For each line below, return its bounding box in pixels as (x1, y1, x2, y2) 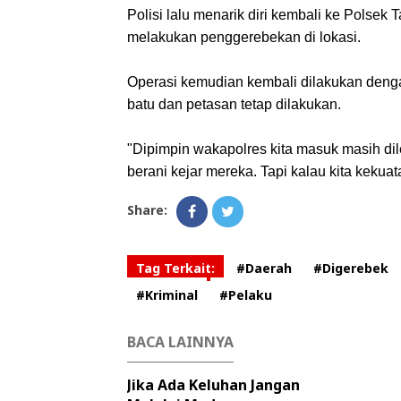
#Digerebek (313, 260, 388, 277)
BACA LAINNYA (127, 332, 234, 352)
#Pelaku (219, 286, 272, 303)
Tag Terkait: (136, 260, 215, 277)
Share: (127, 201, 167, 218)
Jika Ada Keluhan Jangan (127, 375, 300, 395)
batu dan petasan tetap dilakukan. (127, 97, 341, 112)
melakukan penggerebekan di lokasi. (127, 30, 361, 45)
